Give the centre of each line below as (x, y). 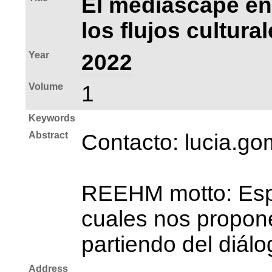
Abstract (48, 135)
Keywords (52, 118)
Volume (46, 86)
